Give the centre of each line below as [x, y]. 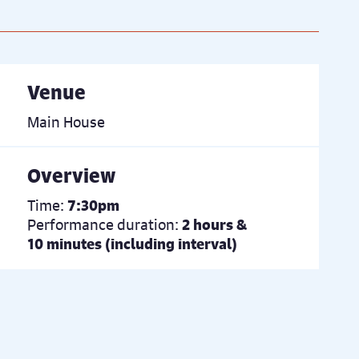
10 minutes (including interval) [132, 244]
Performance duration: [103, 224]
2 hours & [214, 224]
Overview [71, 175]
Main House [66, 122]
